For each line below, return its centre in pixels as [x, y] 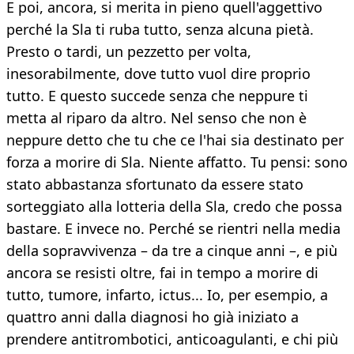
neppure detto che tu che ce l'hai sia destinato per [175, 140]
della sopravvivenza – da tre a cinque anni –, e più [172, 251]
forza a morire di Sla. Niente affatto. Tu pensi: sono [177, 162]
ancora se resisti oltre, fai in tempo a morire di [162, 273]
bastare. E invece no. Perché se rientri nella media [173, 229]
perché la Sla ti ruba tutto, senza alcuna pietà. [160, 30]
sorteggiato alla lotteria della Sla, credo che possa [174, 207]
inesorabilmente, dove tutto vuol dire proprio [158, 74]
